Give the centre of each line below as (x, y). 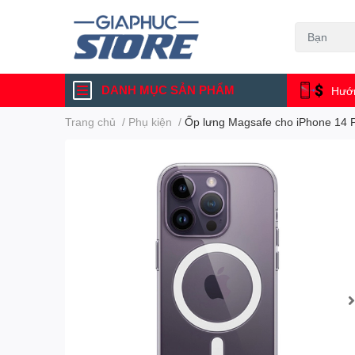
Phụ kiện (150, 122)
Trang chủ (90, 122)
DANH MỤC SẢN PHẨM (168, 90)
